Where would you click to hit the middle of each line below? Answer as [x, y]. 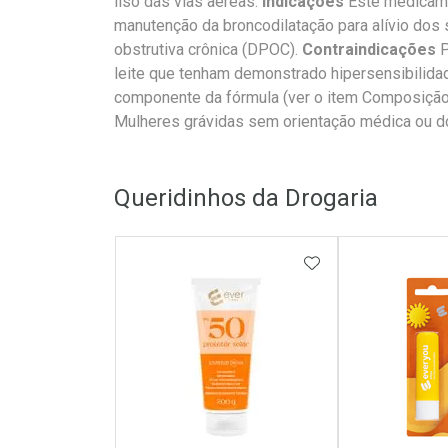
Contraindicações [369, 50]
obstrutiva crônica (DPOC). [208, 50]
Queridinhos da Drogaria [246, 198]
